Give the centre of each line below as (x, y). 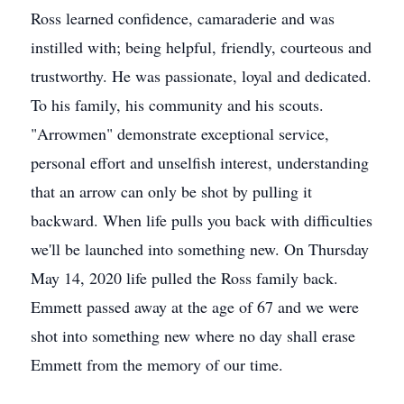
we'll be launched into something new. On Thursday (200, 249)
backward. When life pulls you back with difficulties (202, 220)
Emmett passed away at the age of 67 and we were (195, 307)
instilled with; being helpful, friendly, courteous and (201, 47)
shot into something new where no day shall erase (193, 335)
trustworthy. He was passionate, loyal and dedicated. (201, 76)
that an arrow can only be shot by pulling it (171, 191)
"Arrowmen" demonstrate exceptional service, (180, 133)
